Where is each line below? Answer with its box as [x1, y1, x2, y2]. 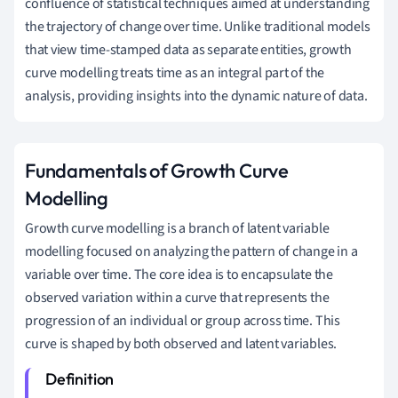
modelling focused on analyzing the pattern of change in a [25, 241, 358, 261]
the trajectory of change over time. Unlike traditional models [25, 16, 370, 36]
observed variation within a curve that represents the [25, 287, 330, 307]
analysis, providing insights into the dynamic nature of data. [25, 85, 368, 106]
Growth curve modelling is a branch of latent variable [25, 218, 330, 238]
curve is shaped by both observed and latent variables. [25, 333, 338, 354]
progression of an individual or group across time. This [25, 310, 340, 330]
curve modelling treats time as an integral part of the [25, 62, 325, 83]
